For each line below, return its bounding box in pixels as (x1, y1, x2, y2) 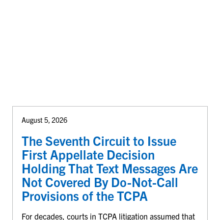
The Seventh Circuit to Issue (21, 133, 176, 149)
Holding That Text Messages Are (21, 160, 198, 176)
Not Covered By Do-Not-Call (21, 174, 178, 190)
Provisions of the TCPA (21, 188, 148, 204)
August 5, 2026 (21, 115, 67, 125)
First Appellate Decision (21, 146, 155, 163)
